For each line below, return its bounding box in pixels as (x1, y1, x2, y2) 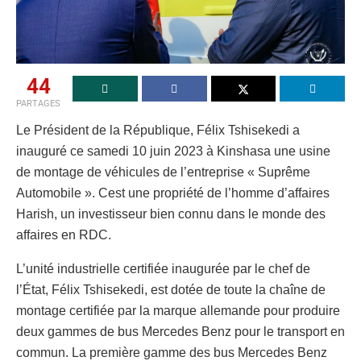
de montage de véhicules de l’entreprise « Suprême (16, 165, 310, 180)
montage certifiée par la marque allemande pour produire (16, 304, 340, 318)
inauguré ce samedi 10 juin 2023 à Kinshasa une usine (16, 144, 330, 159)
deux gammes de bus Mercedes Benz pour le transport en (16, 325, 345, 339)
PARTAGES (16, 98, 60, 110)
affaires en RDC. (16, 228, 111, 243)
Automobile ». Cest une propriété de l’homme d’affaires (16, 186, 330, 201)
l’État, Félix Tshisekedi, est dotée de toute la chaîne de (16, 283, 326, 297)
